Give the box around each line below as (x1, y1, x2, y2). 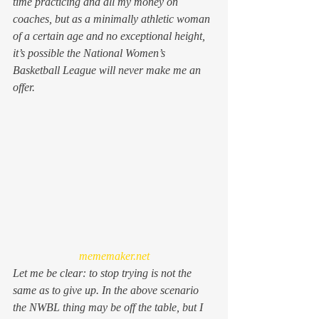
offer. (13, 80, 35, 93)
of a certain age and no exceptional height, (13, 29, 208, 42)
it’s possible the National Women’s (13, 46, 168, 59)
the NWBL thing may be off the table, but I (13, 301, 206, 314)
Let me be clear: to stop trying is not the (13, 267, 194, 280)
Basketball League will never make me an (13, 63, 204, 76)
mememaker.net (78, 250, 150, 263)
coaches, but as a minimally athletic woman (13, 12, 213, 25)
